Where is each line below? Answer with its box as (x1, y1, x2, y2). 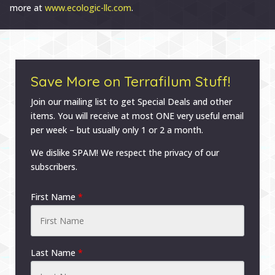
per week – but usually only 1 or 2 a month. (31, 124, 203, 136)
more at (10, 2, 45, 14)
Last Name (31, 247, 76, 259)
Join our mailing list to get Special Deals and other (31, 96, 232, 108)
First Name (31, 191, 76, 203)
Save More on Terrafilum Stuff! (31, 72, 230, 91)
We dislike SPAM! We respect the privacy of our (31, 147, 219, 159)
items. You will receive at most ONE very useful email (31, 110, 244, 122)
